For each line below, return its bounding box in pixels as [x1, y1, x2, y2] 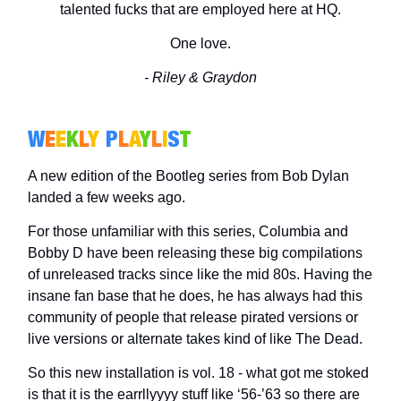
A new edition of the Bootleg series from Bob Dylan [28, 168, 349, 183]
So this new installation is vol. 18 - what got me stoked [28, 365, 369, 380]
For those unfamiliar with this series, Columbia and [28, 224, 348, 239]
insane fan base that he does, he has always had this [28, 288, 363, 303]
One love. [170, 36, 231, 51]
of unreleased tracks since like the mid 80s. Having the [28, 267, 372, 282]
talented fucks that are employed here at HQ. [60, 2, 341, 17]
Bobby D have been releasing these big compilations [28, 245, 363, 260]
